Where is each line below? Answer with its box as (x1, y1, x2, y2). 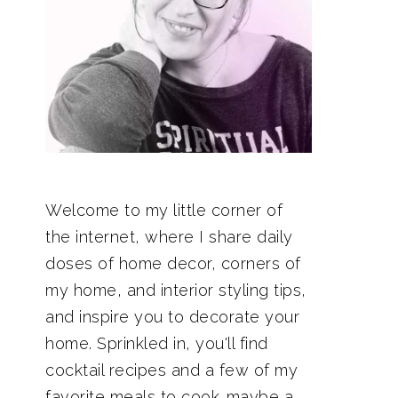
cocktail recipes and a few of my (45, 361, 298, 379)
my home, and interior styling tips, (45, 281, 306, 299)
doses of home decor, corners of (45, 254, 301, 273)
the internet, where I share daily (45, 227, 293, 246)
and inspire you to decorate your (45, 307, 299, 326)
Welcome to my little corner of (45, 201, 283, 219)
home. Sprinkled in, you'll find (45, 334, 268, 353)
